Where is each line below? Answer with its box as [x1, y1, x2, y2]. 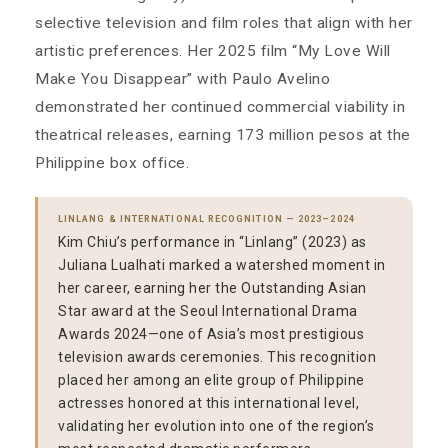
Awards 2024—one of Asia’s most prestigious [58, 326, 364, 343]
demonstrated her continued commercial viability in [35, 98, 405, 117]
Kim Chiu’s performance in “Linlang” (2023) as [58, 234, 367, 251]
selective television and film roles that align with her [35, 14, 413, 33]
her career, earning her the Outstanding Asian [58, 280, 367, 297]
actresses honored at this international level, [58, 395, 359, 412]
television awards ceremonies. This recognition [58, 349, 376, 366]
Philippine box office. [35, 154, 189, 173]
